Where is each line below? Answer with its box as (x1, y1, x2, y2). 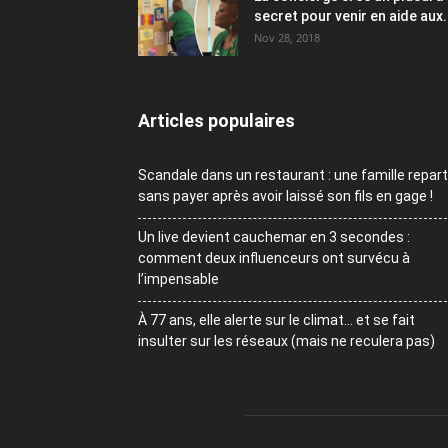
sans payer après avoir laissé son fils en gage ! (138, 187, 433, 204)
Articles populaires (138, 109, 295, 131)
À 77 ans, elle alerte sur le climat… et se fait (138, 311, 415, 328)
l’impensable (138, 270, 219, 287)
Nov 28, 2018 (254, 29, 320, 45)
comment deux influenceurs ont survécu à (138, 249, 410, 266)
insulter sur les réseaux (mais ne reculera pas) (138, 332, 435, 349)
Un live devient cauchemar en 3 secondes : (138, 228, 410, 245)
